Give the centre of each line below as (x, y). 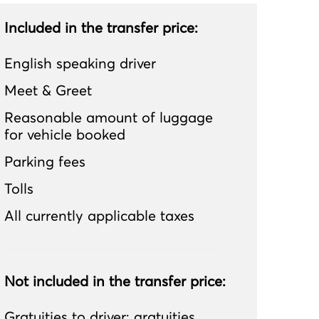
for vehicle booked (65, 135)
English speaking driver (80, 64)
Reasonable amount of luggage (109, 118)
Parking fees (45, 162)
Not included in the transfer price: (115, 282)
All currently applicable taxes (99, 216)
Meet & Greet (48, 91)
